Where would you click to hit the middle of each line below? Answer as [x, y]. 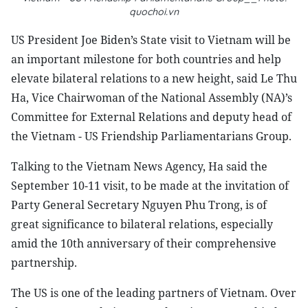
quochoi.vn [154, 12]
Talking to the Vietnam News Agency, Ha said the [139, 166]
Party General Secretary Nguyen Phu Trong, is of [139, 205]
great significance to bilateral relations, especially [142, 224]
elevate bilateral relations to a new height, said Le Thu [154, 78]
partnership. [44, 263]
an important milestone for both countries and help [146, 59]
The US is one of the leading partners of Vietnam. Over [154, 293]
